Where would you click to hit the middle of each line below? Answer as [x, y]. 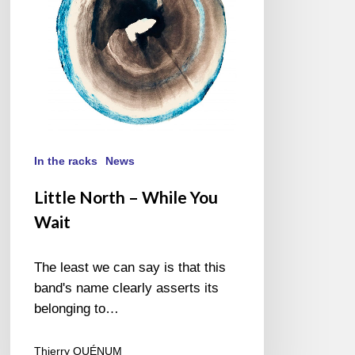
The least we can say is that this [130, 268]
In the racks [66, 161]
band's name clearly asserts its [127, 288]
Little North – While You [126, 197]
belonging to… [77, 309]
